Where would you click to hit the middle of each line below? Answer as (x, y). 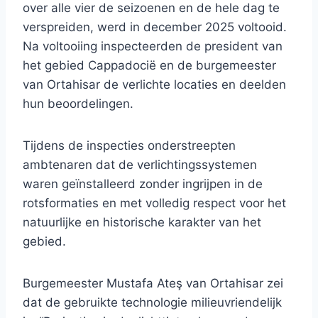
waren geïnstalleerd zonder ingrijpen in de (143, 184)
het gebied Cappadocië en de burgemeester (149, 66)
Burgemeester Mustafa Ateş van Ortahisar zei (153, 284)
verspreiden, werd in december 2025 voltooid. (155, 27)
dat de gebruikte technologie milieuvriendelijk (152, 303)
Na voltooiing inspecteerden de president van (153, 46)
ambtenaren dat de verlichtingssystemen (140, 165)
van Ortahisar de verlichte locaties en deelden (154, 85)
